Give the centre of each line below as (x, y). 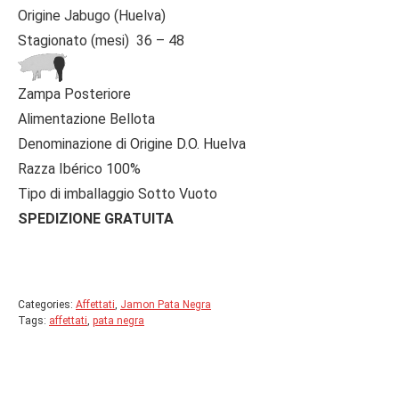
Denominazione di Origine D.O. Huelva (132, 144)
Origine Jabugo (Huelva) (92, 16)
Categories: (47, 305)
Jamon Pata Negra (166, 305)
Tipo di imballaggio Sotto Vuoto (118, 194)
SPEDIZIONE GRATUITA (96, 219)
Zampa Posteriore (74, 94)
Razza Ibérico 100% (79, 169)
